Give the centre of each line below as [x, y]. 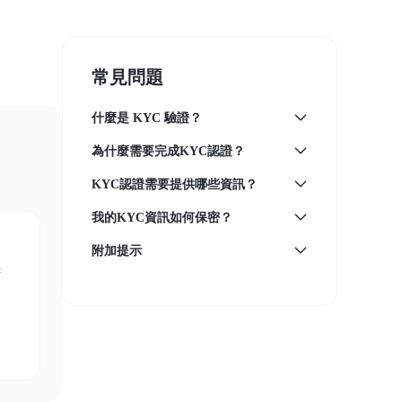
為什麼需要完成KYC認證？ [168, 151]
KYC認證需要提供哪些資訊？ [174, 184]
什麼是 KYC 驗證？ [146, 118]
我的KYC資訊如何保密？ [162, 218]
